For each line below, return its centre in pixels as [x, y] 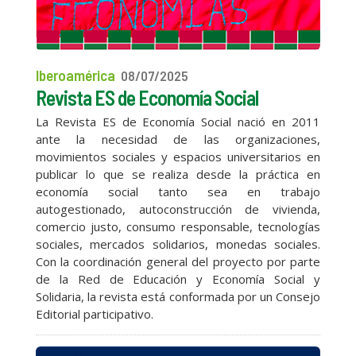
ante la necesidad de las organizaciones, [178, 139]
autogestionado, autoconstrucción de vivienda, [178, 209]
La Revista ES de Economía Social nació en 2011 [178, 121]
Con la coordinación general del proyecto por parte [178, 261]
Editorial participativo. [94, 313]
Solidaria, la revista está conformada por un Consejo [178, 296]
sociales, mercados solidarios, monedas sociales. [178, 244]
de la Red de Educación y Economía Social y [178, 279]
